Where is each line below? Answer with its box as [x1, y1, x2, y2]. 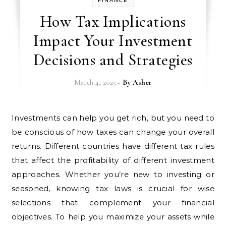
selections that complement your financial [12, 197, 214, 207]
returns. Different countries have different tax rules [12, 141, 214, 151]
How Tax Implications [39, 11, 186, 31]
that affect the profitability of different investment [12, 155, 214, 165]
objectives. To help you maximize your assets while [12, 211, 214, 221]
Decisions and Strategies [33, 49, 193, 70]
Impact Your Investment [33, 30, 193, 50]
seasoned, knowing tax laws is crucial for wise [12, 183, 214, 193]
